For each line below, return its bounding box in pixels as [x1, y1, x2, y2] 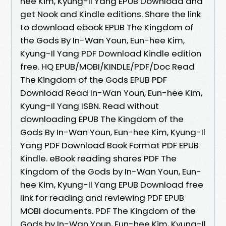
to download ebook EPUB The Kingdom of [20, 21, 194, 33]
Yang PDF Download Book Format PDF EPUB [20, 139, 199, 151]
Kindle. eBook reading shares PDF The [20, 152, 177, 164]
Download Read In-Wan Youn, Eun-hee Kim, [20, 86, 202, 99]
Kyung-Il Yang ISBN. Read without [20, 99, 159, 112]
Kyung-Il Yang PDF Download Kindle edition [20, 47, 201, 60]
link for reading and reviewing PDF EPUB [20, 191, 184, 204]
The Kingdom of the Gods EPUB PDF [20, 73, 167, 86]
